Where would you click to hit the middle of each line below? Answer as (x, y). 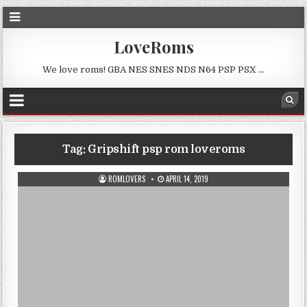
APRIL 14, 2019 (186, 179)
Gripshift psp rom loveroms (167, 149)
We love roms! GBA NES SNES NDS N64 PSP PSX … (153, 70)
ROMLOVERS (127, 179)
